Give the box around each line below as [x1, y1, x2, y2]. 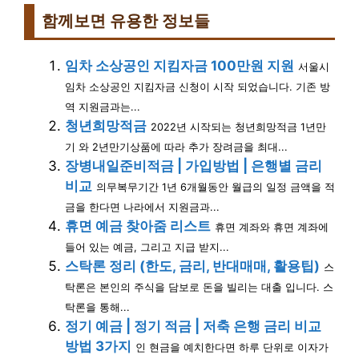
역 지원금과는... [65, 100, 140, 113]
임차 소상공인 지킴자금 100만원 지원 [65, 57, 294, 74]
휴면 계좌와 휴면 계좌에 [215, 220, 329, 233]
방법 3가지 [65, 337, 131, 354]
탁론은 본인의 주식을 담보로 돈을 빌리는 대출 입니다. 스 [65, 280, 333, 293]
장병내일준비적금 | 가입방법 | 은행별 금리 [65, 157, 322, 174]
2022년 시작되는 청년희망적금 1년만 [151, 120, 326, 133]
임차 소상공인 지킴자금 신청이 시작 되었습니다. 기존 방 [65, 80, 330, 93]
